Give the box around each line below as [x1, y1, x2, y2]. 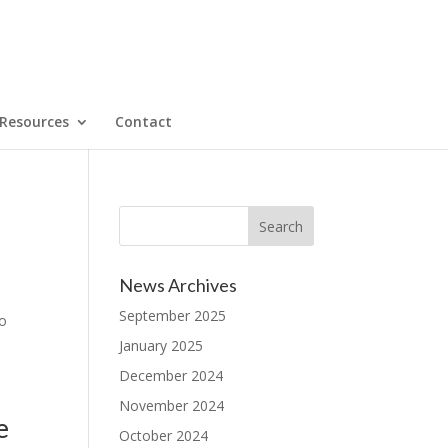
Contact [115, 112, 172, 131]
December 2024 [119, 366, 224, 385]
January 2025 [119, 336, 204, 355]
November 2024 [119, 396, 225, 415]
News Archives [119, 274, 238, 296]
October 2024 [119, 426, 209, 445]
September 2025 [119, 306, 227, 325]
